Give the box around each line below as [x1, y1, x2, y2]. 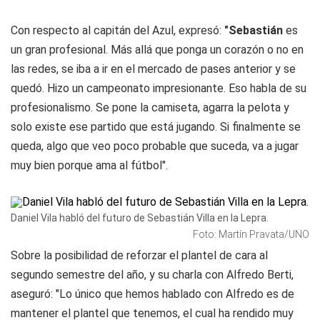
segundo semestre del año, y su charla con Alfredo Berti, [11, 268, 294, 281]
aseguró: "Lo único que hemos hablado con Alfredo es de [11, 287, 294, 301]
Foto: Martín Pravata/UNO [193, 229, 309, 240]
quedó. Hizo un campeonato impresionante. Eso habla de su [11, 81, 306, 95]
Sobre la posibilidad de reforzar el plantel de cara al [11, 249, 268, 262]
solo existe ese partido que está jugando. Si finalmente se [11, 120, 301, 134]
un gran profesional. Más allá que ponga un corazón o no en [11, 43, 304, 56]
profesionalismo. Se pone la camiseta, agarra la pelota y [11, 101, 289, 114]
